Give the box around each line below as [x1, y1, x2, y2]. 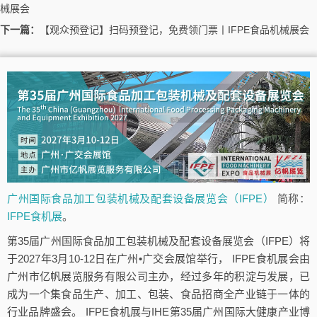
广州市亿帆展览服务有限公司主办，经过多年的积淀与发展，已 [7, 270, 310, 282]
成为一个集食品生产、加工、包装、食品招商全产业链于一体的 [7, 287, 310, 300]
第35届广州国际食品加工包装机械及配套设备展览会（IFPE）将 [7, 234, 310, 247]
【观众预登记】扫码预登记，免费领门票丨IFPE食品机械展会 [40, 24, 309, 36]
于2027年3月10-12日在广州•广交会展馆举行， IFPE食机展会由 [7, 252, 310, 265]
